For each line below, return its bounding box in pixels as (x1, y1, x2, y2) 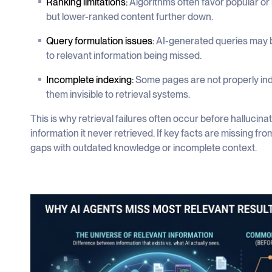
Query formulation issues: (46, 35, 156, 47)
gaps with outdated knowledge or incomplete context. (30, 142, 257, 154)
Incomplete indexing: (46, 74, 135, 86)
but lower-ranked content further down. (46, 11, 213, 22)
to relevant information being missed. (46, 50, 202, 61)
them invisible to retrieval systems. (46, 89, 190, 100)
